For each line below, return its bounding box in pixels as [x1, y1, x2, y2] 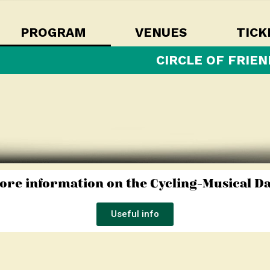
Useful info [111, 209, 159, 220]
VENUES [135, 25, 187, 40]
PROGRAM [20, 25, 87, 40]
